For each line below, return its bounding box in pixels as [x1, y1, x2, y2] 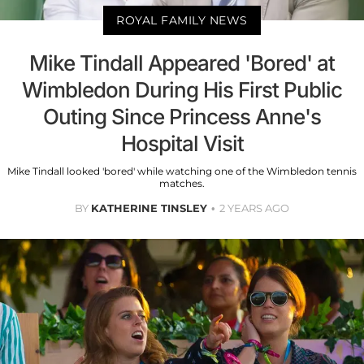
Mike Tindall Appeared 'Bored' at [29, 50, 335, 76]
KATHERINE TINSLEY [91, 201, 207, 214]
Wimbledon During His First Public [22, 76, 342, 102]
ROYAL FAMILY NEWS [116, 12, 248, 28]
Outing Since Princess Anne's [43, 103, 321, 129]
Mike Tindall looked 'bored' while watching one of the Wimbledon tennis [7, 164, 357, 177]
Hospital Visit [120, 130, 244, 156]
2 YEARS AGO [219, 201, 289, 214]
